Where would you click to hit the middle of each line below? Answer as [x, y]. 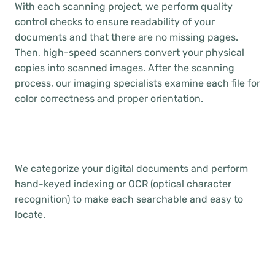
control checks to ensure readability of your [115, 22]
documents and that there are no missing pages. [126, 37]
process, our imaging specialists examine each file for [137, 83]
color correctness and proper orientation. [109, 99]
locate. [30, 215]
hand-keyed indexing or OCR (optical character [123, 184]
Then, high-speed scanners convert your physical [130, 52]
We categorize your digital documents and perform [131, 168]
